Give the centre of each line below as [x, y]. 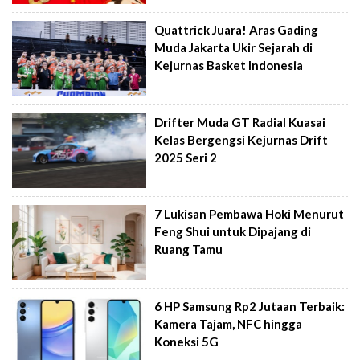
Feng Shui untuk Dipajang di [233, 232]
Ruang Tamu [189, 250]
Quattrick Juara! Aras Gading [237, 30]
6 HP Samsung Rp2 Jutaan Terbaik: [250, 306]
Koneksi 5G [187, 342]
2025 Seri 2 [186, 157]
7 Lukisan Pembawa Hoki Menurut [250, 214]
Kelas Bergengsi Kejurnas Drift [241, 139]
